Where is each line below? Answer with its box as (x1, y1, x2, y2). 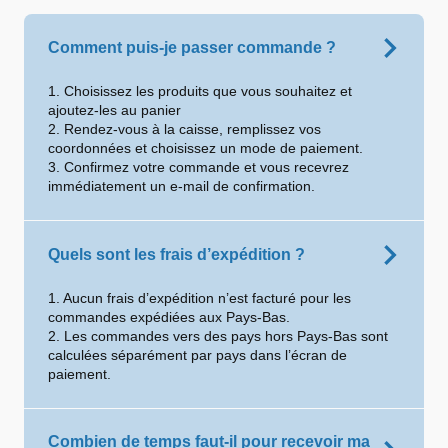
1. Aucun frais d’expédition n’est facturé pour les (48, 290, 351, 306)
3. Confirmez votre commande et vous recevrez (48, 159, 349, 175)
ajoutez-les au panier (48, 102, 181, 118)
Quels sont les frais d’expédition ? (48, 246, 305, 263)
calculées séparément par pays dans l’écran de (48, 347, 347, 363)
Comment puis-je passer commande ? (48, 39, 336, 56)
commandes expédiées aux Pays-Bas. (48, 309, 290, 325)
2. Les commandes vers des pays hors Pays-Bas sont (48, 328, 388, 344)
